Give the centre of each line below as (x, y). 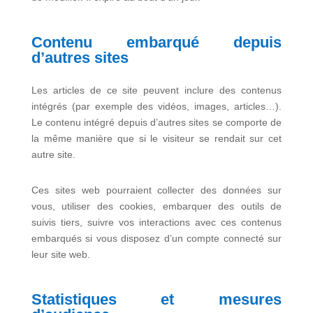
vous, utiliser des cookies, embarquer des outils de (156, 206)
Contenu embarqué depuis (156, 42)
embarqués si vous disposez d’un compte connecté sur (156, 238)
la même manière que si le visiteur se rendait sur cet (156, 138)
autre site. (53, 154)
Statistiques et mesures (156, 299)
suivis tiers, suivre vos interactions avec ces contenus (156, 222)
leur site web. (60, 254)
